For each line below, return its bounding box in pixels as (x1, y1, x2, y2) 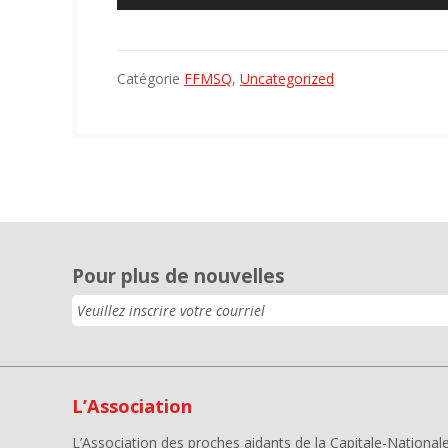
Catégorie (117, 69, 184, 89)
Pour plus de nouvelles (72, 263, 285, 289)
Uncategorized (240, 69, 334, 89)
